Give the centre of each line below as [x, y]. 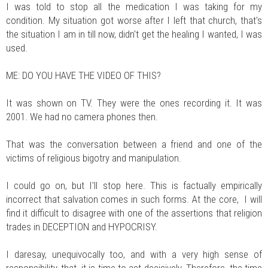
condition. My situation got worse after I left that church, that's [134, 20]
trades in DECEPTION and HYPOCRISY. [82, 226]
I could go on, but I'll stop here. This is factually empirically [134, 185]
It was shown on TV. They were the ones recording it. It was [134, 103]
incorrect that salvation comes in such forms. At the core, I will [134, 199]
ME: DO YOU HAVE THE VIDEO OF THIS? [83, 75]
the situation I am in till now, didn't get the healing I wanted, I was [134, 34]
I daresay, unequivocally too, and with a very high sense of [134, 254]
